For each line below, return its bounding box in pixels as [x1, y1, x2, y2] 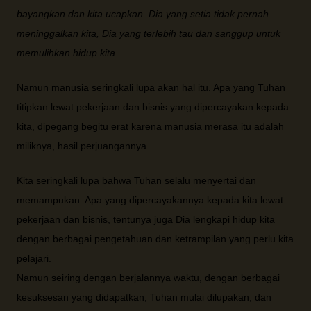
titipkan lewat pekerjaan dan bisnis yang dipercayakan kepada [17, 101, 289, 112]
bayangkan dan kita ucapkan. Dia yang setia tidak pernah [17, 8, 269, 19]
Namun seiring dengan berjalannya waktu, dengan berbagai [17, 272, 280, 283]
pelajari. [17, 253, 51, 264]
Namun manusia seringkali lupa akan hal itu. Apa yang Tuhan [17, 82, 285, 93]
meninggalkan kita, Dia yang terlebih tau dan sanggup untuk [17, 28, 280, 39]
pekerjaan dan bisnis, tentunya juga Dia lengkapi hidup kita [17, 214, 275, 225]
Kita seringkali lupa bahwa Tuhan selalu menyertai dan [17, 175, 256, 186]
